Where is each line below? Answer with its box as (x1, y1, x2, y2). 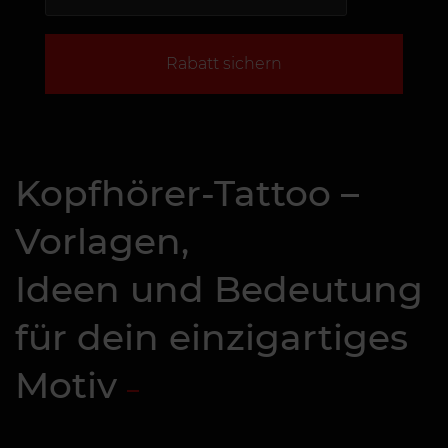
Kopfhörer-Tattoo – (15, 171, 359, 215)
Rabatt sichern (166, 54, 282, 73)
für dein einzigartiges (15, 315, 408, 359)
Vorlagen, (15, 219, 189, 263)
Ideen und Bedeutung (15, 267, 423, 311)
